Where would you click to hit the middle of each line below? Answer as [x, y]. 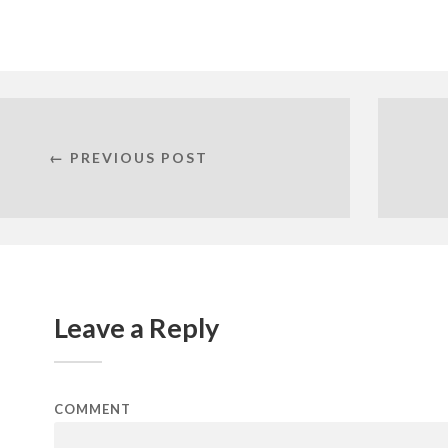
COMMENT [92, 409]
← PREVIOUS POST [128, 157]
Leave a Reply [136, 327]
